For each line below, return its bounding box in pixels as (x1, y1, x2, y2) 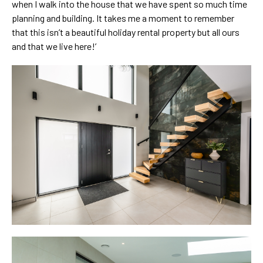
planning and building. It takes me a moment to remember (12, 12, 234, 24)
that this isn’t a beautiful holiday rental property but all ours (12, 26, 240, 38)
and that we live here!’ (12, 41, 96, 52)
